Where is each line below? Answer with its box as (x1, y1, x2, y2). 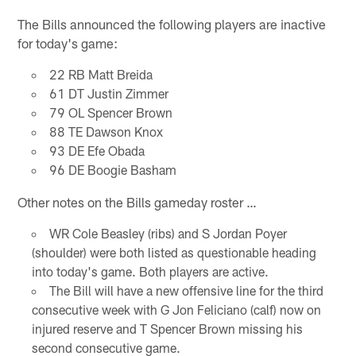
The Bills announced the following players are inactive (17, 15, 327, 32)
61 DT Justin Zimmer (48, 85, 168, 101)
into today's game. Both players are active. (31, 263, 269, 279)
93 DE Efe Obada (48, 142, 145, 158)
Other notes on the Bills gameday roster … (17, 193, 257, 210)
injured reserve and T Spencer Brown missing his (31, 320, 303, 336)
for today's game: (17, 34, 118, 51)
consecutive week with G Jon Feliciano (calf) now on (31, 301, 321, 317)
